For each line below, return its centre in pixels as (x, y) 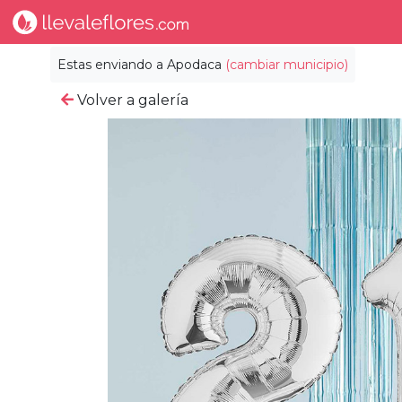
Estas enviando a (112, 65)
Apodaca (194, 65)
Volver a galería (131, 100)
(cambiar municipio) (287, 65)
